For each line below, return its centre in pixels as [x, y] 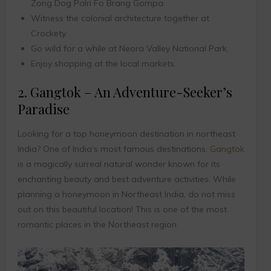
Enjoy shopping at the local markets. [103, 64]
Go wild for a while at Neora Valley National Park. [129, 49]
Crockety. [49, 34]
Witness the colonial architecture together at [120, 18]
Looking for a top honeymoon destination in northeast [126, 134]
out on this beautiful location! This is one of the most [122, 210]
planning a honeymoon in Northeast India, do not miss [126, 194]
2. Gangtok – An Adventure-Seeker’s [125, 92]
